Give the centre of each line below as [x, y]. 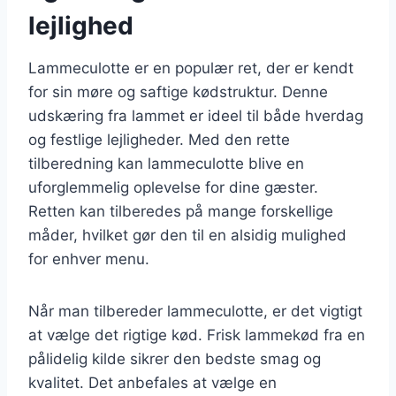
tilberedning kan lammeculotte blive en [166, 163]
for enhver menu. [89, 259]
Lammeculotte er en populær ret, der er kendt [191, 68]
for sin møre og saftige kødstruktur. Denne [178, 91]
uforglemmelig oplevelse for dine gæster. [173, 187]
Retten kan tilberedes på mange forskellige [181, 211]
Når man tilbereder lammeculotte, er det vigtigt [195, 311]
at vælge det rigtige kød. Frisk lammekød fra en [197, 335]
